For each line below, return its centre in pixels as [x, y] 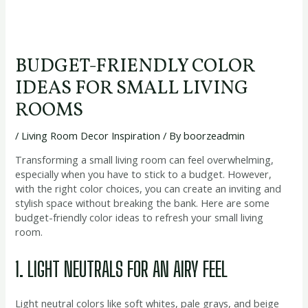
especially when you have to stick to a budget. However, [144, 174]
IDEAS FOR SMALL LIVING [132, 88]
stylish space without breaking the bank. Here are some [143, 203]
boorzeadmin [214, 135]
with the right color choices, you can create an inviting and [148, 189]
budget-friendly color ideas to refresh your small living [140, 218]
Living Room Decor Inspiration [91, 135]
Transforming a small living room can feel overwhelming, [145, 160]
